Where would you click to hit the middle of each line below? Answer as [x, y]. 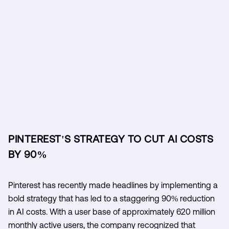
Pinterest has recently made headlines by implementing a [113, 185]
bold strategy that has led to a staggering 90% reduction [111, 198]
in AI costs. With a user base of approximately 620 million [112, 211]
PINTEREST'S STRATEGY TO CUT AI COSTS [111, 139]
